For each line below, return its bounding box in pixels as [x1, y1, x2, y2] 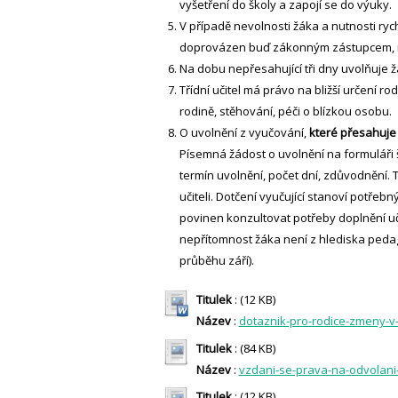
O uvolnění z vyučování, [179, 124, 309, 141]
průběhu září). [179, 252, 254, 269]
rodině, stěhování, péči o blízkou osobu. [179, 103, 394, 120]
